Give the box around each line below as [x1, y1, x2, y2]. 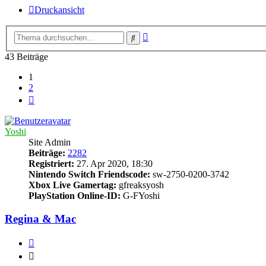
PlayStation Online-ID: [28, 191, 121, 201]
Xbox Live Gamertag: [28, 180, 116, 190]
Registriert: [28, 159, 74, 169]
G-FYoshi [121, 191, 160, 201]
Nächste [34, 93, 64, 103]
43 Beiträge [5, 52, 48, 62]
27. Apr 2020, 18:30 [74, 159, 153, 169]
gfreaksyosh [116, 180, 164, 190]
